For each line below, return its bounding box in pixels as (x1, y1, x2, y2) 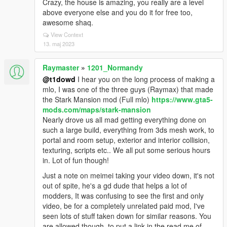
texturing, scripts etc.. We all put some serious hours (43, 145, 210, 155)
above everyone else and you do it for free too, (43, 7, 193, 17)
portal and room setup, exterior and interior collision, (43, 135, 210, 145)
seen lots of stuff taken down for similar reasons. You (43, 211, 211, 221)
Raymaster (43, 62, 79, 72)
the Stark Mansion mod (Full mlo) (43, 94, 152, 104)
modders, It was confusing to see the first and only (43, 191, 204, 201)
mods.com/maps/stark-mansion (43, 104, 151, 115)
